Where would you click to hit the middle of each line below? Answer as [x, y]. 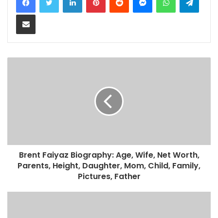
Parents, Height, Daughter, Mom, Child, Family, [109, 165]
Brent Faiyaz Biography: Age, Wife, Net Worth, [109, 155]
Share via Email [43, 14]
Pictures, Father [109, 176]
